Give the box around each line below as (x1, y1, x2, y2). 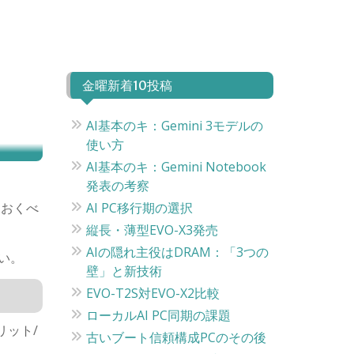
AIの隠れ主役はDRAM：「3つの (85, 243, 269, 261)
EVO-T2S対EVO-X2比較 (85, 284, 220, 302)
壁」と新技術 (85, 262, 162, 280)
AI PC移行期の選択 (85, 199, 193, 217)
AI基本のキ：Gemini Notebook (85, 158, 266, 175)
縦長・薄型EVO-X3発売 (85, 221, 218, 239)
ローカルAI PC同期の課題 (85, 307, 231, 324)
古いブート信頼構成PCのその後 (85, 329, 266, 346)
